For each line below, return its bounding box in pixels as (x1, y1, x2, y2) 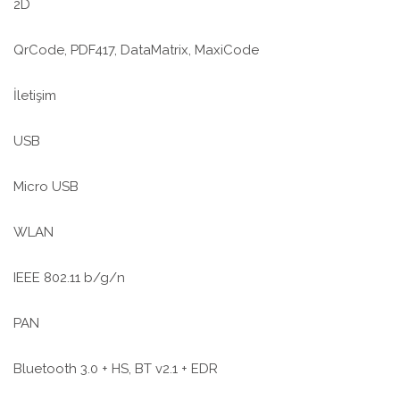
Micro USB (13, 179, 79, 196)
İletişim (13, 87, 56, 104)
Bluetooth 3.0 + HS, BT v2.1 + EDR (13, 361, 218, 378)
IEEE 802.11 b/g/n (13, 270, 125, 287)
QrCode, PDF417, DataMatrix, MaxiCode (13, 42, 259, 59)
